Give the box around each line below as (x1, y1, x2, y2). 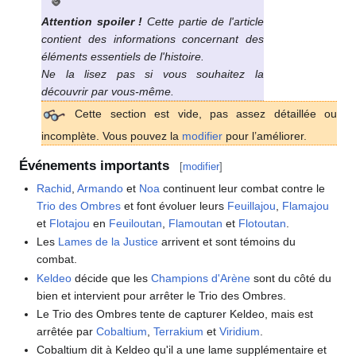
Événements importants (19, 157, 169, 173)
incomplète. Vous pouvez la (41, 130, 182, 143)
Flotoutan (238, 216, 287, 230)
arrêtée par (37, 324, 97, 338)
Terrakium (153, 324, 204, 338)
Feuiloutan (109, 216, 163, 230)
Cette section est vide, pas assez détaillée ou (67, 106, 337, 120)
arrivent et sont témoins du (158, 235, 296, 249)
